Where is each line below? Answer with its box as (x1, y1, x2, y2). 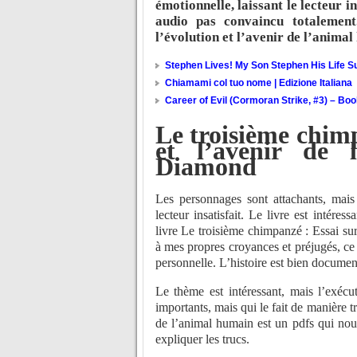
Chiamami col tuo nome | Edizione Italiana (164, 77, 352, 89)
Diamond (155, 151, 257, 181)
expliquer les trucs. (155, 332, 249, 347)
